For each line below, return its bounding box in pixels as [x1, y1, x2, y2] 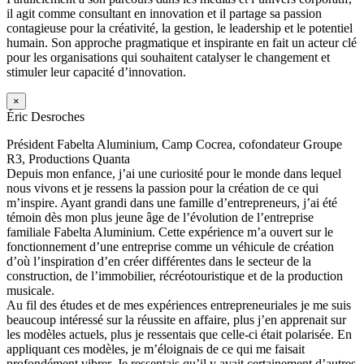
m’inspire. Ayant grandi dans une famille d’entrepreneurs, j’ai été [6, 195, 337, 210]
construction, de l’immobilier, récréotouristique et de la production [6, 268, 343, 283]
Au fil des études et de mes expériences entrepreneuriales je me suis [6, 297, 351, 312]
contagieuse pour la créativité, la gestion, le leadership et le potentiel [6, 20, 353, 35]
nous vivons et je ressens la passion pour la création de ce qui [6, 180, 318, 195]
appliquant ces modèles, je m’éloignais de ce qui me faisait [6, 341, 305, 356]
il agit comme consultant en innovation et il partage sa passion [6, 6, 322, 20]
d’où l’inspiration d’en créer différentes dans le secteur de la [6, 253, 311, 268]
